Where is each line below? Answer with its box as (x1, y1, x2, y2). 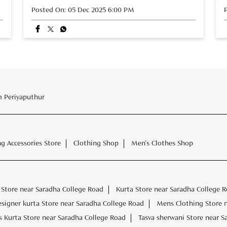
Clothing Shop (73, 139, 119, 147)
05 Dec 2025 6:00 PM (68, 6, 134, 14)
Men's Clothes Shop (131, 139, 193, 147)
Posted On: (31, 6, 66, 14)
